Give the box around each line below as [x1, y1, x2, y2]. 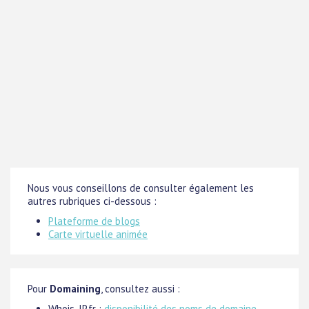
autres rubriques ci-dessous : [28, 195, 157, 208]
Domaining [50, 282, 101, 295]
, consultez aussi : [101, 282, 180, 295]
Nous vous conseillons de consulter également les [28, 181, 254, 195]
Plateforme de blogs [48, 215, 140, 228]
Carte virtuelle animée [48, 228, 148, 241]
